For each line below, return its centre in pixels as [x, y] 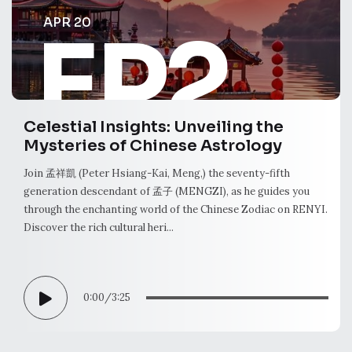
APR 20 [67, 22]
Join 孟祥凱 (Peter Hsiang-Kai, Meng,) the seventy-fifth [157, 173]
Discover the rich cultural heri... [99, 227]
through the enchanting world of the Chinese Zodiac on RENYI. [176, 209]
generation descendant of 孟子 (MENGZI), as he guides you [167, 191]
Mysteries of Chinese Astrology [153, 145]
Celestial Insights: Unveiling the [154, 126]
